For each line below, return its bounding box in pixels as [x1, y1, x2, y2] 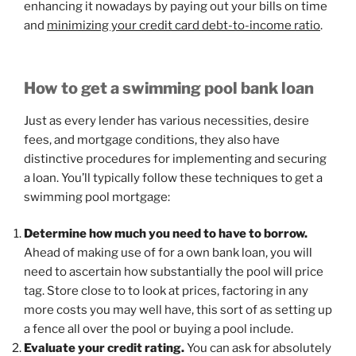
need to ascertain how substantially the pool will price [24, 265, 323, 280]
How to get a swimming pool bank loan [24, 78, 314, 98]
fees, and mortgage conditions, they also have [24, 132, 280, 147]
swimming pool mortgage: [24, 189, 170, 204]
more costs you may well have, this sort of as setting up [24, 303, 332, 318]
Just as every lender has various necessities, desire [24, 113, 309, 128]
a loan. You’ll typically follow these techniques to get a [24, 170, 323, 185]
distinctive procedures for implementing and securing [24, 151, 327, 166]
